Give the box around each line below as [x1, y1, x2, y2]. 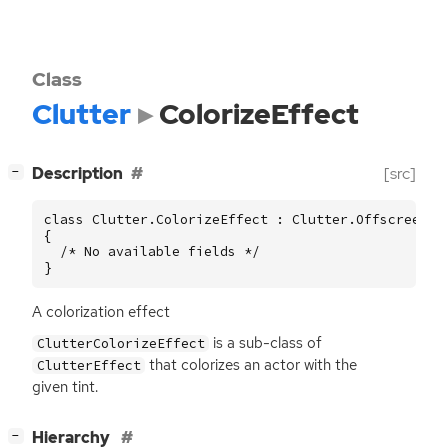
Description [32, 163, 123, 185]
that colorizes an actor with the [145, 354, 358, 375]
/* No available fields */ [44, 242, 260, 260]
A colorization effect [32, 301, 170, 322]
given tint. [32, 376, 98, 397]
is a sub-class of [209, 332, 323, 353]
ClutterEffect [36, 356, 141, 374]
